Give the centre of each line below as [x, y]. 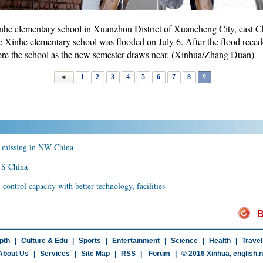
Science [184, 241]
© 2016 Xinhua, [207, 254]
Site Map [95, 254]
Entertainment [136, 241]
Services [55, 254]
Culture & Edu [44, 241]
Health [220, 241]
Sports [90, 241]
